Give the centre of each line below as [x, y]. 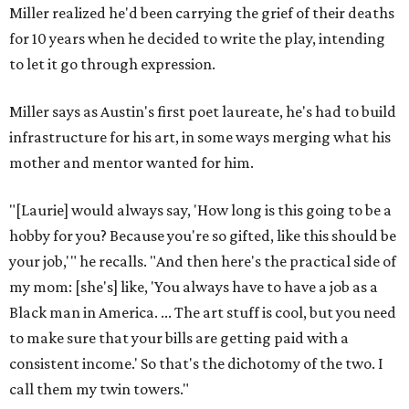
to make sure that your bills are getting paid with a [179, 338]
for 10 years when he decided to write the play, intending [197, 38]
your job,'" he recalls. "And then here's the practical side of [203, 261]
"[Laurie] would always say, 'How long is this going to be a [200, 210]
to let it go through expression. [112, 64]
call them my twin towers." [99, 389]
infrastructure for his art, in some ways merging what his [200, 137]
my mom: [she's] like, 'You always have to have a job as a [194, 287]
